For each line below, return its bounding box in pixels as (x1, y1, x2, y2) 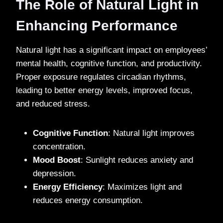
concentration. (33, 141, 86, 151)
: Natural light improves (108, 128, 195, 138)
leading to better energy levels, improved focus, (16, 85, 193, 95)
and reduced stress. (16, 99, 90, 109)
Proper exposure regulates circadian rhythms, (16, 72, 186, 82)
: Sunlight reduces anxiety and (81, 155, 193, 165)
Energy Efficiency (33, 182, 103, 192)
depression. (33, 168, 76, 178)
